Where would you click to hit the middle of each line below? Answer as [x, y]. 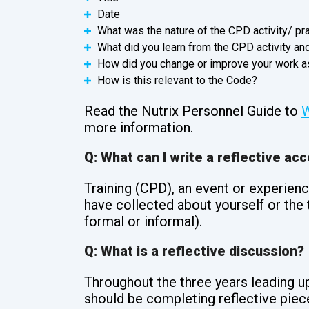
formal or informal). [143, 222]
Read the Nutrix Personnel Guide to [193, 111]
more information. [139, 128]
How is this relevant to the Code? [177, 81]
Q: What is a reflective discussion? [194, 252]
